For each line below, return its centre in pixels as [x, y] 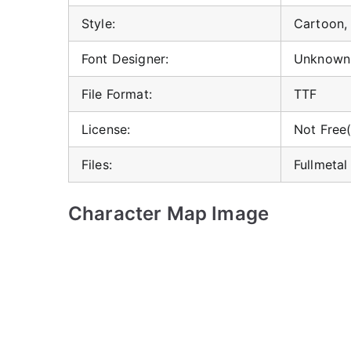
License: [106, 129]
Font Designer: [125, 59]
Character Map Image [169, 213]
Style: [98, 24]
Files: [97, 165]
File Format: [117, 94]
